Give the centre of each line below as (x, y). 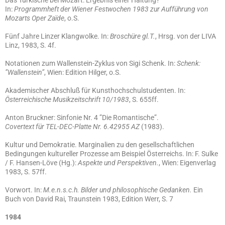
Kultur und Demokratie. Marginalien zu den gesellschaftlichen (100, 145)
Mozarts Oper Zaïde (35, 18)
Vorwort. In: (24, 190)
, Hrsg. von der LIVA (186, 36)
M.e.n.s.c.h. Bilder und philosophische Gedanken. (118, 190)
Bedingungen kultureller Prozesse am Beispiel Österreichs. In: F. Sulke (111, 154)
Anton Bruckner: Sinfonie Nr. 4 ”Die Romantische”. (82, 118)
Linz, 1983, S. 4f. (31, 45)
